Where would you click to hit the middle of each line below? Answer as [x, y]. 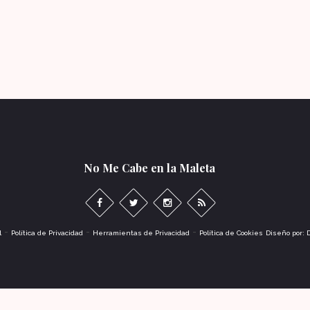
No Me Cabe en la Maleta [149, 168]
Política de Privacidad [47, 233]
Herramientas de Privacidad [141, 233]
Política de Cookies [231, 233]
